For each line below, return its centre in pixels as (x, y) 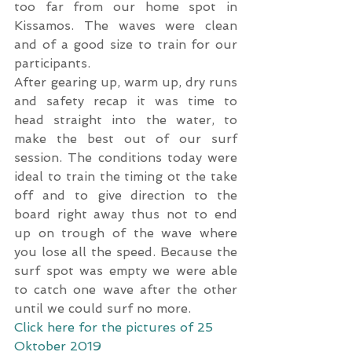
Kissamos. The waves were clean (126, 26)
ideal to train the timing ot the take (126, 176)
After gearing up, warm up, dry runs (126, 82)
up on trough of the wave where (126, 233)
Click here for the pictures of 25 (115, 327)
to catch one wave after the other (126, 290)
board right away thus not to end (126, 214)
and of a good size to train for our (126, 44)
